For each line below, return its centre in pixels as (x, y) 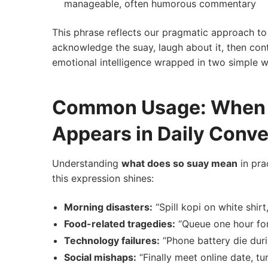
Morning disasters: (108, 207)
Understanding (87, 163)
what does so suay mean (179, 163)
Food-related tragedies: (120, 223)
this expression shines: (103, 178)
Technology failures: (112, 240)
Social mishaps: (100, 257)
